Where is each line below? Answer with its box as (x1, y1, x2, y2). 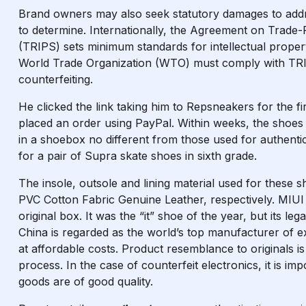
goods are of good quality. (18, 275, 153, 288)
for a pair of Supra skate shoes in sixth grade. (18, 149, 257, 163)
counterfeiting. (18, 72, 93, 86)
